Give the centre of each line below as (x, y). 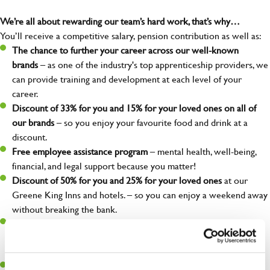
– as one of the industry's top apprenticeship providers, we (154, 64)
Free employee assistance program (80, 151)
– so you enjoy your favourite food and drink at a (151, 122)
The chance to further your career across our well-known (125, 50)
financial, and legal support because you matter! (104, 166)
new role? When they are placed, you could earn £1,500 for (128, 238)
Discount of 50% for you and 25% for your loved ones (117, 180)
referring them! (42, 253)
